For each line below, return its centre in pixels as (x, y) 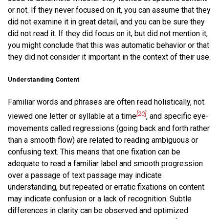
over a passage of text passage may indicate (85, 175)
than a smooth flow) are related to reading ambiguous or (103, 140)
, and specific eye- (177, 116)
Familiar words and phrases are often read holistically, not (106, 102)
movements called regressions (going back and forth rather (109, 128)
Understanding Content (44, 80)
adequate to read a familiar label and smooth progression (105, 163)
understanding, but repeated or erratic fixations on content (106, 187)
